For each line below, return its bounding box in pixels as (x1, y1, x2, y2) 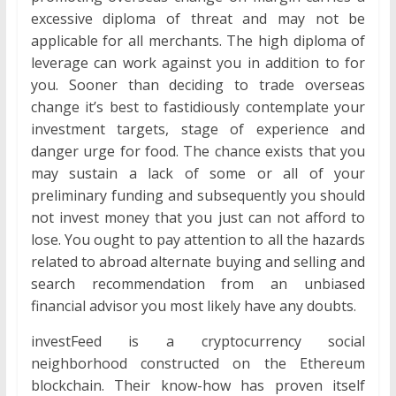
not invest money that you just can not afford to (30, 208, 366, 228)
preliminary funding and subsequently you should (30, 186, 366, 206)
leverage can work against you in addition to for (30, 53, 366, 73)
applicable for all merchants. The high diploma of (30, 31, 366, 51)
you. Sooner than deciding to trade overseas (30, 75, 366, 95)
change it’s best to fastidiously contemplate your (30, 97, 366, 118)
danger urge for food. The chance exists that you (30, 141, 366, 162)
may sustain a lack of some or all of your (30, 164, 366, 184)
